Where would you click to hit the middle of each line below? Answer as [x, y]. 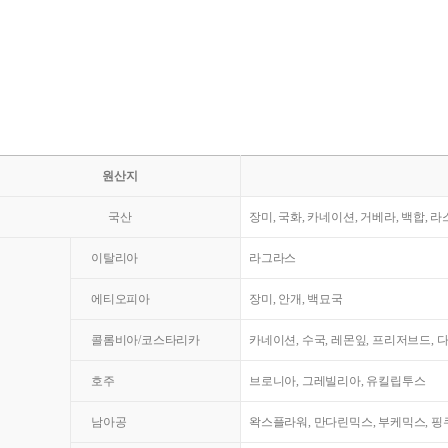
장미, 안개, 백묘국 [296, 298]
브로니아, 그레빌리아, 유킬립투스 [337, 380]
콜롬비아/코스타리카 [145, 339]
